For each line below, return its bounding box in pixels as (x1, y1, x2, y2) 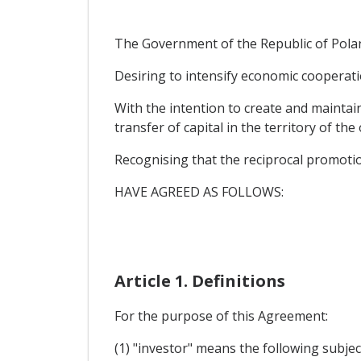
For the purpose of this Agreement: (114, 307, 328, 326)
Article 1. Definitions (114, 270, 285, 293)
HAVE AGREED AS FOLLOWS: (114, 183, 284, 201)
